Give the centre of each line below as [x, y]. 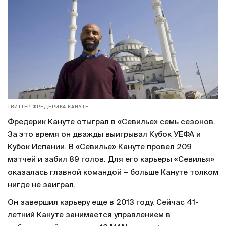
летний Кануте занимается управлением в [89, 215]
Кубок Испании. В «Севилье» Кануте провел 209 [100, 147]
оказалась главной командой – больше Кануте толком [113, 173]
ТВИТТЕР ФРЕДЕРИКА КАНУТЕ [48, 107]
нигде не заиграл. [43, 185]
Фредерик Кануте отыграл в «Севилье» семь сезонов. [111, 122]
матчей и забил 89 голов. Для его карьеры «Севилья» [111, 160]
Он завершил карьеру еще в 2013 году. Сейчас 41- [103, 203]
